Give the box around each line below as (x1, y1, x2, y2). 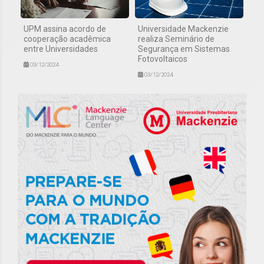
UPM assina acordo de (24, 24, 106, 34)
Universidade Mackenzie (138, 24, 229, 34)
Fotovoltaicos (138, 54, 187, 64)
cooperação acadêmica (24, 34, 111, 44)
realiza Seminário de (138, 34, 214, 44)
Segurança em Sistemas (138, 44, 230, 54)
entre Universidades (24, 44, 98, 54)
